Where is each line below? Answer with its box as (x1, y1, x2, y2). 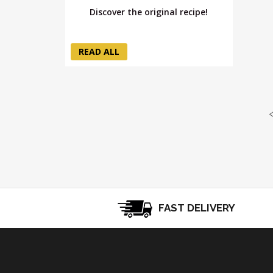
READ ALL (79, 45, 119, 57)
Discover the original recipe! (90, 5, 208, 18)
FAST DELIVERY (155, 201, 235, 214)
